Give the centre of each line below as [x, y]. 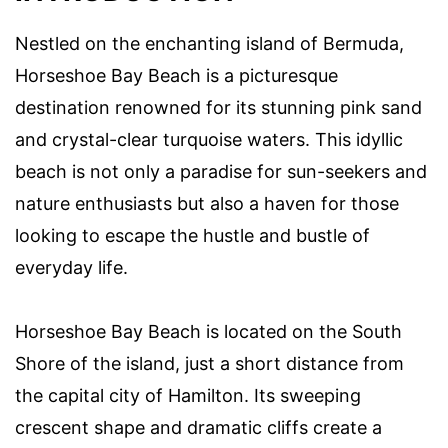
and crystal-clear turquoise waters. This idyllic [209, 140]
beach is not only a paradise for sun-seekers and [221, 172]
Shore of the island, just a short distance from [209, 364]
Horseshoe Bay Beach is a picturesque [176, 76]
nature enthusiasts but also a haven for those [207, 204]
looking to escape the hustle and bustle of [192, 236]
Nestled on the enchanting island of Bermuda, [209, 44]
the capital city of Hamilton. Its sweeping [188, 396]
